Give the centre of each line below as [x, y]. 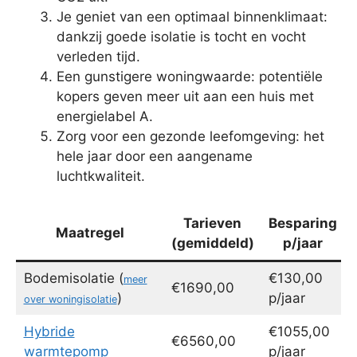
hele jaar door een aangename [155, 156]
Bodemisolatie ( [73, 279]
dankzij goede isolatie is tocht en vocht [181, 36]
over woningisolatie [70, 300]
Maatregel [90, 233]
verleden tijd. [98, 56]
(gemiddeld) [212, 243]
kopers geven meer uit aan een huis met [185, 96]
